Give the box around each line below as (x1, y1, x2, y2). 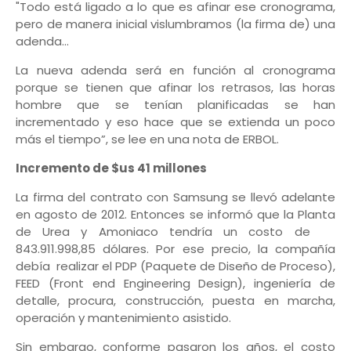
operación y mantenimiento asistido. (16, 309, 231, 327)
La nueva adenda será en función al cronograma (16, 62, 335, 79)
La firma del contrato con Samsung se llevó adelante (16, 189, 335, 206)
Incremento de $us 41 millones (16, 160, 207, 177)
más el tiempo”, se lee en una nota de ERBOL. (16, 131, 279, 148)
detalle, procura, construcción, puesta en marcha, (16, 292, 335, 309)
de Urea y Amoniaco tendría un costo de (16, 223, 335, 241)
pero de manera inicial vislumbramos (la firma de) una (16, 16, 335, 33)
